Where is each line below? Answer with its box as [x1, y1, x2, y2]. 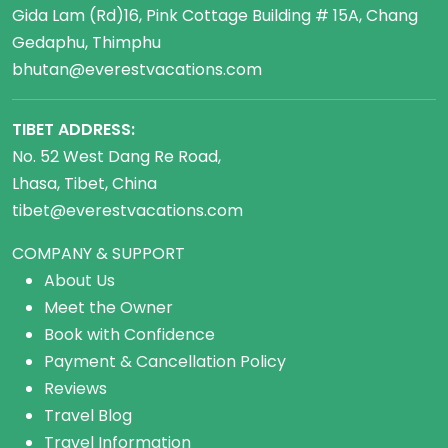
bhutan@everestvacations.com [12, 58, 262, 81]
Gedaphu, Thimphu [12, 31, 161, 54]
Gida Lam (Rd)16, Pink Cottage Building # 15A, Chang [12, 4, 418, 27]
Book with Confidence [44, 323, 215, 346]
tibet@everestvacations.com [12, 199, 243, 222]
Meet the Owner [44, 296, 173, 319]
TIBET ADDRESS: [12, 118, 135, 141]
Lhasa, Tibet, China [12, 172, 157, 195]
